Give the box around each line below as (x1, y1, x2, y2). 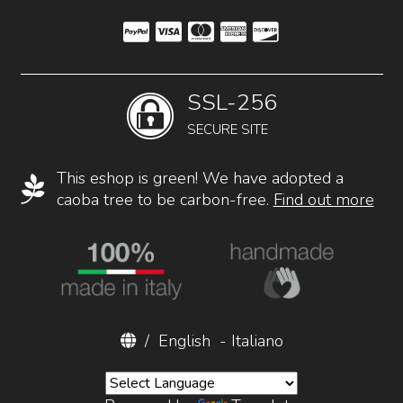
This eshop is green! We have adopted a (56, 166, 344, 189)
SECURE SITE (186, 120, 268, 139)
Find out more (273, 188, 374, 210)
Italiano (230, 329, 283, 352)
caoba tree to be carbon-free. (56, 188, 273, 210)
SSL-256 (186, 86, 277, 118)
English (157, 329, 210, 352)
